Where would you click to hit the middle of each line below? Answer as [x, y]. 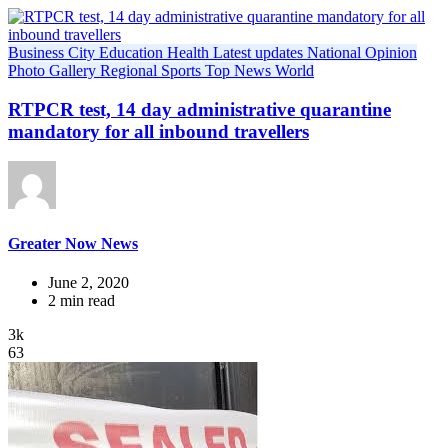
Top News [240, 70]
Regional [130, 70]
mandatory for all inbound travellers [158, 131]
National [336, 52]
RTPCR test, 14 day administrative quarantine [199, 109]
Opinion [391, 52]
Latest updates [260, 52]
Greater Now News [73, 243]
